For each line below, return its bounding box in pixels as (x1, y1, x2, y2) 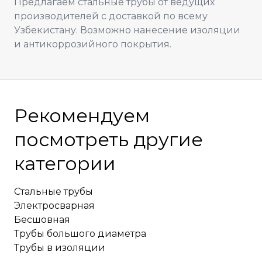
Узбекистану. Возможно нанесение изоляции (14, 25, 240, 36)
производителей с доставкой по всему (14, 11, 208, 22)
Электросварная (14, 200, 95, 211)
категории (14, 152, 116, 175)
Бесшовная (14, 214, 70, 225)
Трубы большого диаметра (14, 228, 146, 239)
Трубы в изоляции (14, 242, 105, 253)
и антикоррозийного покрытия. (14, 39, 171, 50)
